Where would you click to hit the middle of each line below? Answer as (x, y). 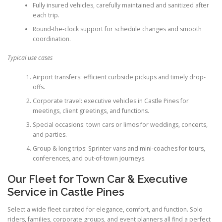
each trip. (46, 15)
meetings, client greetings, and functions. (91, 111)
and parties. (50, 134)
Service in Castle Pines (66, 192)
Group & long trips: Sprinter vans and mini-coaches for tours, (119, 148)
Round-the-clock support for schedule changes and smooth (117, 29)
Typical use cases (30, 58)
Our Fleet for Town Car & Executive (98, 179)
